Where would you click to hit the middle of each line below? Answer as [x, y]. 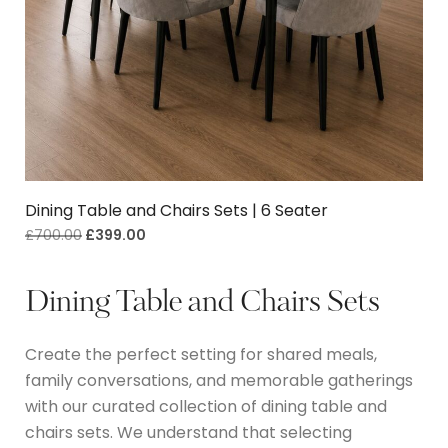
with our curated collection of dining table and [206, 406]
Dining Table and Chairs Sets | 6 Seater [176, 210]
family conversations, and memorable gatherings [219, 380]
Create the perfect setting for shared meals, [201, 354]
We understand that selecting [232, 432]
